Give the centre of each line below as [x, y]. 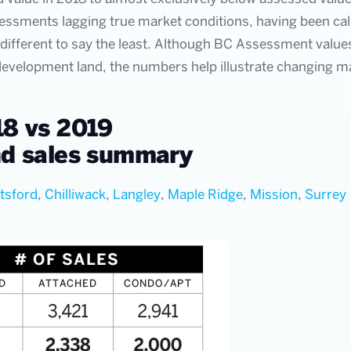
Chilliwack [75, 195]
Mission [274, 195]
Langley [137, 195]
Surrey [326, 195]
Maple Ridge [205, 195]
